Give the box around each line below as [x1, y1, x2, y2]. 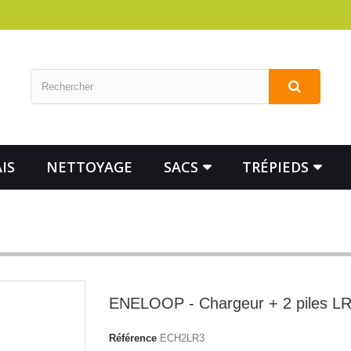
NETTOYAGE [46, 157, 132, 176]
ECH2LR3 [160, 332, 204, 344]
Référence [109, 332, 157, 344]
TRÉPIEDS [242, 157, 309, 176]
